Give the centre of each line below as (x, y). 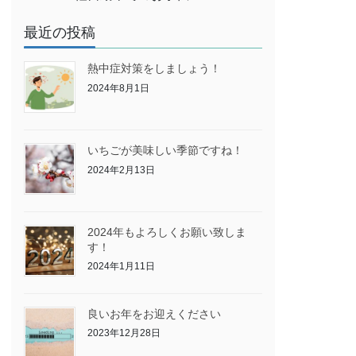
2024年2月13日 (122, 170)
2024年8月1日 (119, 88)
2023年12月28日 (124, 333)
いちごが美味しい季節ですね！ (166, 150)
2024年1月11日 (122, 267)
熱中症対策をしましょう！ (155, 69)
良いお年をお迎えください (155, 313)
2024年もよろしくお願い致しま (167, 232)
